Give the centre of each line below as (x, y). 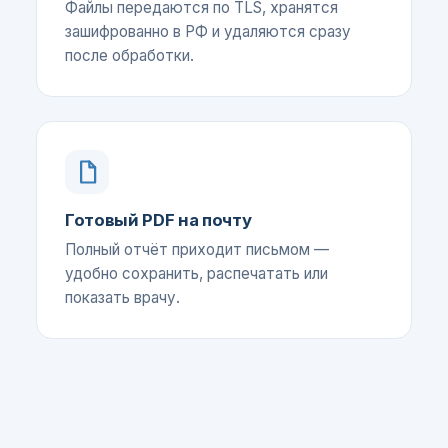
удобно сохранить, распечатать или (196, 273)
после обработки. (129, 55)
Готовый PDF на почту (158, 220)
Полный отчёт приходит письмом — (197, 249)
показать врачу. (122, 297)
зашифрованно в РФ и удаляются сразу (208, 31)
